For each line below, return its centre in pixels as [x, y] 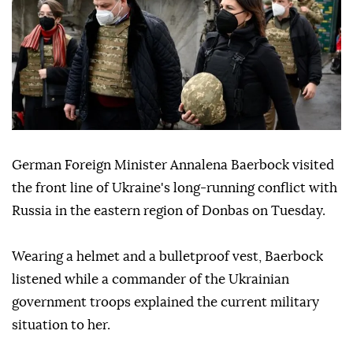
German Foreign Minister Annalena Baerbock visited [173, 165]
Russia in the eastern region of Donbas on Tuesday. [169, 211]
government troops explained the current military [165, 303]
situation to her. [61, 325]
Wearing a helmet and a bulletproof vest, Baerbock [167, 257]
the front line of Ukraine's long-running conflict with [175, 188]
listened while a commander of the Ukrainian [150, 280]
